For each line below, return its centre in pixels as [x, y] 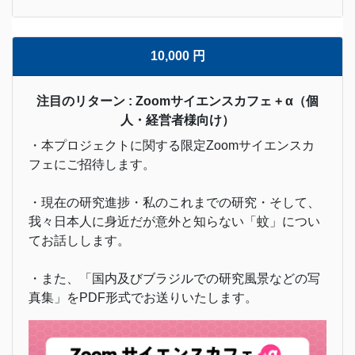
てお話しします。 [79, 241]
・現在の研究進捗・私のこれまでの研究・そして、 [174, 203]
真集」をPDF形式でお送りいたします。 [143, 298]
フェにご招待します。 [92, 165]
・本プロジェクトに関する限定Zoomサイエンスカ [172, 146]
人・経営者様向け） [177, 120]
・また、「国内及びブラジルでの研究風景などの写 [174, 279]
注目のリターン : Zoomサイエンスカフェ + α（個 [177, 101]
